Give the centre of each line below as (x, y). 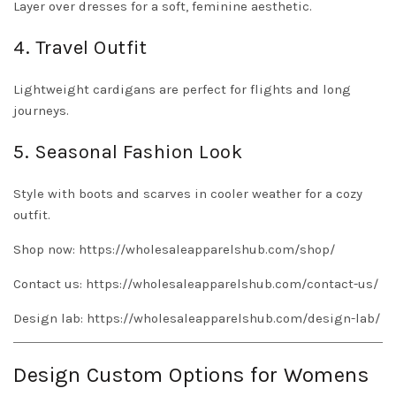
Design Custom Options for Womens (191, 375)
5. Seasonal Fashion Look (128, 152)
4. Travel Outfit (80, 48)
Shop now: (46, 250)
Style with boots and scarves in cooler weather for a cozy (188, 194)
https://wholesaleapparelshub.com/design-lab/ (232, 319)
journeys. (41, 111)
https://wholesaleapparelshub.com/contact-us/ (230, 284)
